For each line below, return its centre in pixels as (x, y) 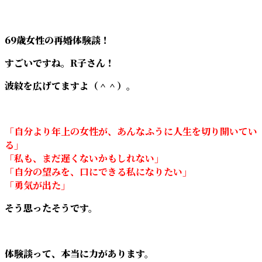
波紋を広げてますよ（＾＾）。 (70, 85)
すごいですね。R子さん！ (60, 63)
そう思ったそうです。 (51, 208)
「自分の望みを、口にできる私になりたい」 (98, 171)
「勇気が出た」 (37, 185)
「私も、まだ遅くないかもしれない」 (84, 158)
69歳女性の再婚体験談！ (57, 40)
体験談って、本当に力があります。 (79, 253)
